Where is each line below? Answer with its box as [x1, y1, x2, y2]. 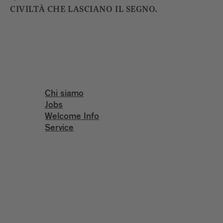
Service [45, 124, 74, 134]
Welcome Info [45, 113, 100, 122]
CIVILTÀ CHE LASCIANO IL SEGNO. [10, 4, 158, 15]
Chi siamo [45, 90, 84, 100]
